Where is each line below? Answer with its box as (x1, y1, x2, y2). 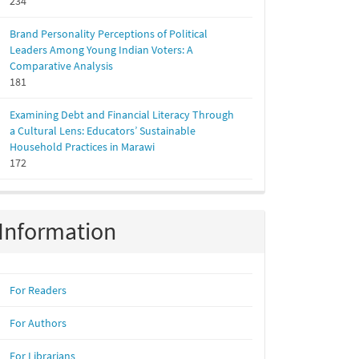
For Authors (10, 316, 67, 330)
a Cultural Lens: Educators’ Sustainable (10, 123, 196, 138)
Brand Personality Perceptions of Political (10, 26, 208, 41)
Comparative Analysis (10, 58, 113, 73)
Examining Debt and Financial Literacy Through (10, 107, 234, 122)
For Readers (10, 283, 67, 297)
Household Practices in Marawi (10, 139, 155, 154)
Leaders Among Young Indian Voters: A (10, 42, 193, 57)
